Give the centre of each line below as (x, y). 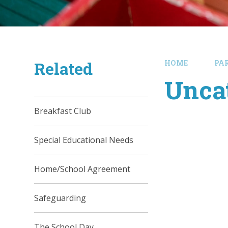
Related (64, 68)
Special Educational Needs (84, 140)
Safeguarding (60, 198)
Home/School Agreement (82, 169)
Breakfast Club (63, 111)
